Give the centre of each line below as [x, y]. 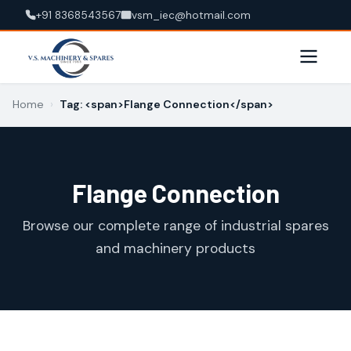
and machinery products [175, 248]
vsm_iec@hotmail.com [191, 15]
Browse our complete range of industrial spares [175, 226]
